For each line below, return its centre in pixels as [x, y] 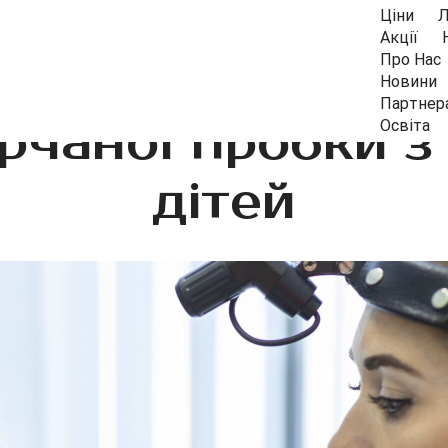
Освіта [404, 125]
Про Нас [410, 59]
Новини [408, 81]
